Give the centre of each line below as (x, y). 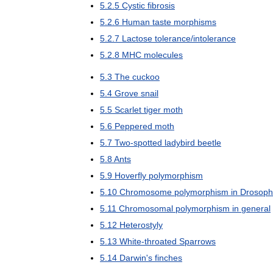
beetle (209, 142)
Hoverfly (130, 175)
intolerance (214, 38)
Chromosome (146, 192)
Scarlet (128, 109)
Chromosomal (146, 208)
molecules (163, 55)
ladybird (180, 142)
